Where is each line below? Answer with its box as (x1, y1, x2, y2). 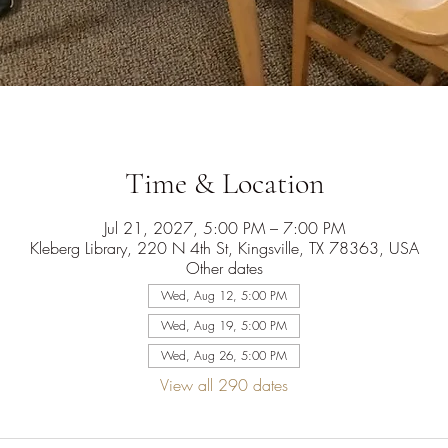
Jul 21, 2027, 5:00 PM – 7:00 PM (103, 217, 345, 239)
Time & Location (124, 165, 324, 202)
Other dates (185, 257, 263, 279)
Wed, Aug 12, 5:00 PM (161, 287, 287, 304)
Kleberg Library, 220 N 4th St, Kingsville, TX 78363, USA (29, 237, 419, 259)
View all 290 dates (160, 374, 288, 396)
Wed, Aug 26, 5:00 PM (161, 347, 287, 364)
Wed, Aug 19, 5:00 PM (161, 317, 287, 334)
